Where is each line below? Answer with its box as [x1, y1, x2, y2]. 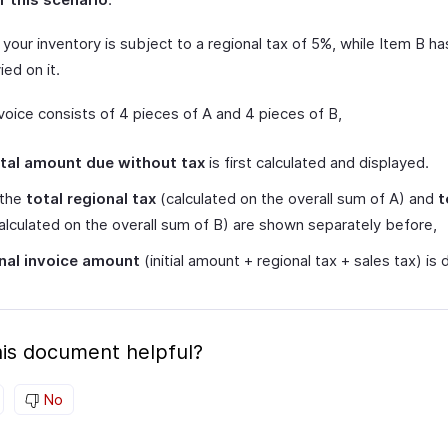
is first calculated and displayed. [205, 153, 429, 172]
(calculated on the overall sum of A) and [156, 189, 438, 208]
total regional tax [26, 189, 156, 208]
